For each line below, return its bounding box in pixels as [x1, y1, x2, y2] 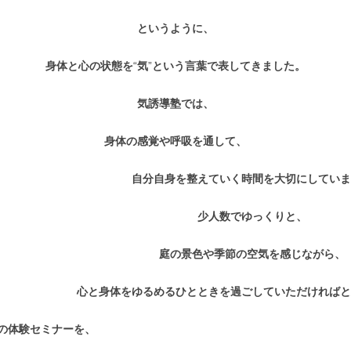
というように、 [137, 22, 214, 34]
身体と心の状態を [45, 60, 133, 72]
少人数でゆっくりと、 [197, 210, 307, 223]
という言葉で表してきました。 [152, 60, 306, 72]
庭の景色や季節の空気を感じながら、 [159, 248, 346, 260]
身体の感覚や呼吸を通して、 [104, 135, 247, 147]
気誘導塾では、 [137, 97, 214, 110]
